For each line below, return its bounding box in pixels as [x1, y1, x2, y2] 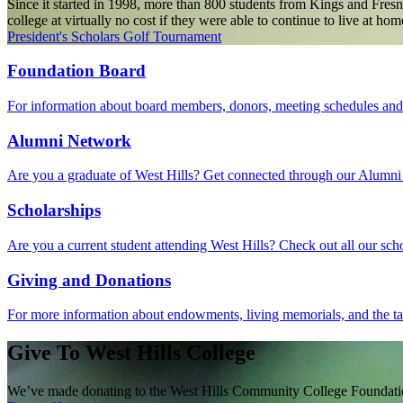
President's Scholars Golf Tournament [7, 28, 221, 44]
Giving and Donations [7, 270, 171, 290]
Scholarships [7, 201, 101, 220]
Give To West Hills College [7, 341, 255, 365]
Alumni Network [7, 130, 131, 150]
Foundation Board [7, 61, 146, 81]
